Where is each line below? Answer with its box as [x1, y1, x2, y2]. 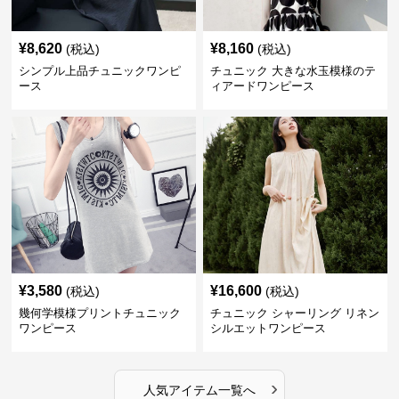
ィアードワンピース [209, 79, 314, 93]
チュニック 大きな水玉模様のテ [209, 64, 376, 77]
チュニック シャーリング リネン [209, 306, 379, 320]
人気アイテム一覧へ [142, 383, 256, 397]
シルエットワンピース [209, 322, 326, 335]
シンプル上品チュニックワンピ [19, 64, 182, 77]
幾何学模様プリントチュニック [19, 306, 182, 320]
